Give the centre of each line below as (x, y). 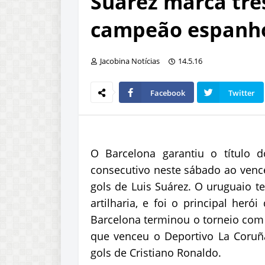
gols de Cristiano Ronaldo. (156, 253)
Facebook (168, 93)
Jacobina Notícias (130, 61)
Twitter (242, 93)
